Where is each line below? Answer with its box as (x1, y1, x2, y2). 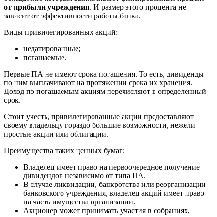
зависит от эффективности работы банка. (4, 12, 140, 20)
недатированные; (23, 45, 80, 53)
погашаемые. (23, 53, 66, 62)
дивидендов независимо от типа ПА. (23, 171, 146, 180)
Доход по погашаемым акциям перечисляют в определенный (4, 87, 206, 96)
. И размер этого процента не (90, 3, 186, 12)
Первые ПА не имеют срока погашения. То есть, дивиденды (4, 70, 204, 78)
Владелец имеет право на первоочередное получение (23, 163, 200, 171)
